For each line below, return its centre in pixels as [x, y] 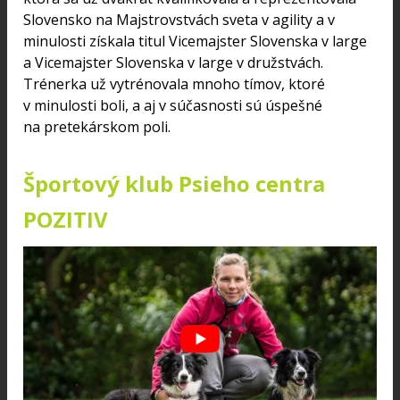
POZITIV [66, 219]
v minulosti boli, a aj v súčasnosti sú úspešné [173, 105]
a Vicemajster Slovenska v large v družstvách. [173, 62]
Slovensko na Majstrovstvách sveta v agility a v [179, 19]
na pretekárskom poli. [97, 126]
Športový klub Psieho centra [174, 183]
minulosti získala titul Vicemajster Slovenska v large [195, 41]
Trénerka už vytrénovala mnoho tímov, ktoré [174, 83]
